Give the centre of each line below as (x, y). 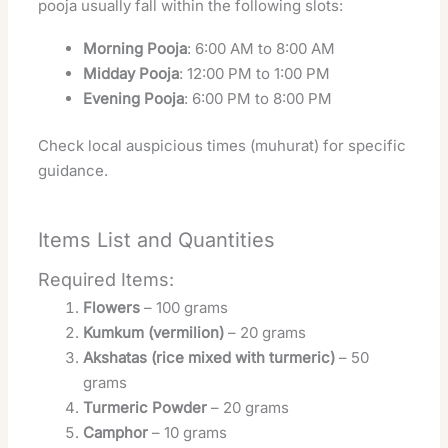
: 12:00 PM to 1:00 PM (255, 73)
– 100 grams (184, 308)
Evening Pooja (134, 98)
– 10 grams (188, 433)
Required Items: (106, 280)
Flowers (112, 308)
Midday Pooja (131, 73)
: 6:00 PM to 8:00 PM (258, 98)
